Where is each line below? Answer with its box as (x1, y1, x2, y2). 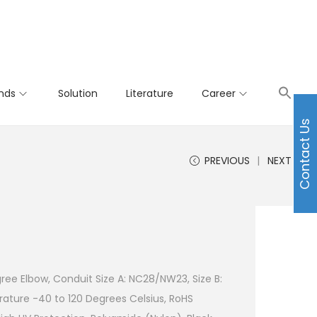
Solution (58, 86, 98, 100)
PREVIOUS (204, 154, 250, 168)
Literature (126, 86, 173, 100)
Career (202, 86, 236, 100)
